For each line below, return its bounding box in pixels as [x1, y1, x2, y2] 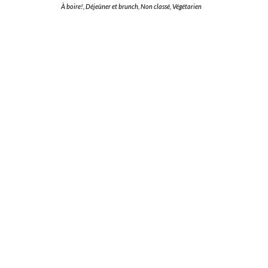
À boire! [61, 2, 83, 10]
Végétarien [172, 2, 202, 10]
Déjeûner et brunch [86, 2, 138, 10]
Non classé [141, 2, 170, 10]
